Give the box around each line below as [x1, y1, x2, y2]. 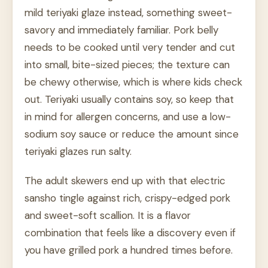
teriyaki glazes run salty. [25, 145, 132, 159]
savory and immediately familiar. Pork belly [25, 23, 218, 37]
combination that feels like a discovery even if [25, 226, 236, 240]
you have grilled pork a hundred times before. [25, 243, 233, 257]
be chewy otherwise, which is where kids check [25, 75, 242, 89]
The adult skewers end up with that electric [25, 174, 226, 188]
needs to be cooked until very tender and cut [25, 41, 235, 54]
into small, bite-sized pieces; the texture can [25, 58, 230, 72]
